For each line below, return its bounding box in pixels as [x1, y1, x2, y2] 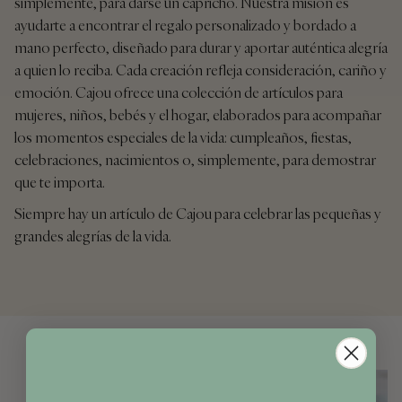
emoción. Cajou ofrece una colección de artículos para [14, 83, 343, 101]
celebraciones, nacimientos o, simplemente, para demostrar [14, 150, 376, 169]
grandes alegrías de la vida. [14, 226, 171, 245]
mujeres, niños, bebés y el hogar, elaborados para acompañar [14, 105, 381, 124]
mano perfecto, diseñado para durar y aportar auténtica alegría [14, 38, 388, 57]
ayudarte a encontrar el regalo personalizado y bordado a [14, 15, 356, 34]
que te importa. [14, 172, 108, 191]
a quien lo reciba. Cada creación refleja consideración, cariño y [14, 60, 387, 79]
